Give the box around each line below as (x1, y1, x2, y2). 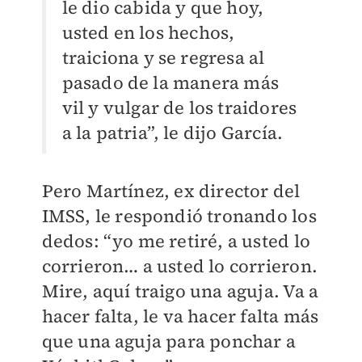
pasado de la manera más (61, 70, 280, 95)
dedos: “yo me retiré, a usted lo (41, 229, 310, 254)
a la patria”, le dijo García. (61, 120, 284, 145)
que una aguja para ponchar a (41, 329, 297, 354)
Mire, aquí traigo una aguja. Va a (41, 279, 319, 304)
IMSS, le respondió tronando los (41, 204, 317, 229)
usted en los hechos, (61, 20, 235, 45)
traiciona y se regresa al (61, 45, 265, 70)
